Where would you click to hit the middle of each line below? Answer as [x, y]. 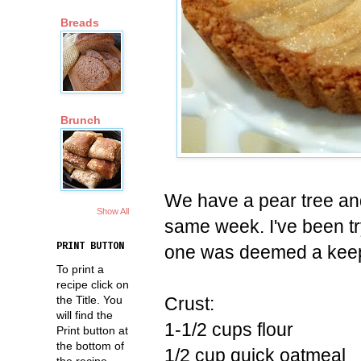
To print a [80, 269]
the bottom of [90, 345]
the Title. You [89, 299]
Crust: [189, 303]
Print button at [92, 330]
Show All [113, 211]
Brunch [81, 120]
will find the [85, 315]
